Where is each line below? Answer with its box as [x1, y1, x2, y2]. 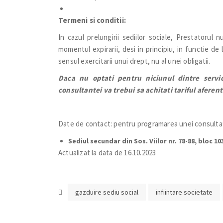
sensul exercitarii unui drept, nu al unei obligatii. [58, 56, 212, 66]
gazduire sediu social [75, 188, 138, 197]
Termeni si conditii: [58, 15, 126, 25]
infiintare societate [156, 188, 213, 197]
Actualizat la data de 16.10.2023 [58, 148, 156, 157]
